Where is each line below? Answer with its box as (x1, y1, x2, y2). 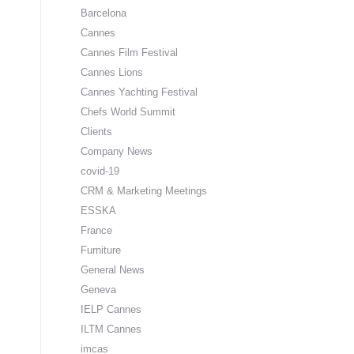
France (81, 224, 112, 236)
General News (81, 264, 145, 276)
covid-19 (81, 165, 119, 177)
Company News (81, 145, 153, 157)
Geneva (81, 284, 116, 296)
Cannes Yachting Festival (81, 86, 198, 98)
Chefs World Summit (81, 106, 175, 118)
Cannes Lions (81, 66, 143, 78)
